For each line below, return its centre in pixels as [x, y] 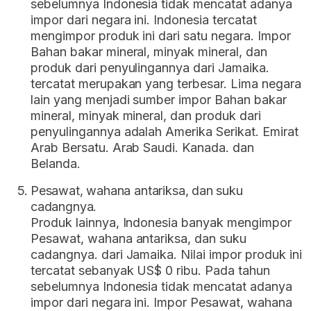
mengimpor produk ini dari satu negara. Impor [161, 35]
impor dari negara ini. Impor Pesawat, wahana [161, 302]
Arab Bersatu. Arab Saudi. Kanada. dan [142, 147]
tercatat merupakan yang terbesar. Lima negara [166, 83]
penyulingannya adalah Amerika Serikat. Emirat [165, 131]
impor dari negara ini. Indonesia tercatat [144, 19]
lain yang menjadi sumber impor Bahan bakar [159, 99]
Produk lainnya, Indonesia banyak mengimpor [161, 222]
